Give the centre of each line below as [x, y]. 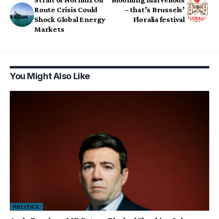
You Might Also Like [50, 76]
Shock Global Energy [70, 20]
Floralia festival [159, 20]
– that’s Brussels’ [154, 10]
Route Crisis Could [66, 10]
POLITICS [27, 207]
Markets [49, 29]
